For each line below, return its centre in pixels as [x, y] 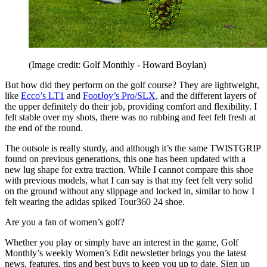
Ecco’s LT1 [43, 95]
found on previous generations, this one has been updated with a [125, 159]
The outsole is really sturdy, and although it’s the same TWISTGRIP [133, 148]
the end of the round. [44, 128]
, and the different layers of [206, 95]
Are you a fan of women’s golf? [65, 222]
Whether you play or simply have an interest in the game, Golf [122, 242]
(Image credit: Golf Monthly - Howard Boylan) [117, 64]
